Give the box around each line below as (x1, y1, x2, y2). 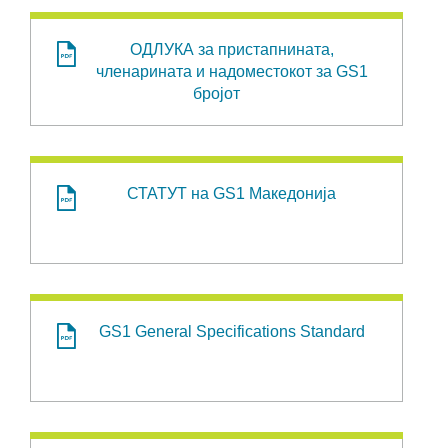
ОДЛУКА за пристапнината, (129, 41, 334, 58)
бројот (193, 85, 240, 102)
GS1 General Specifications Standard (98, 323, 365, 340)
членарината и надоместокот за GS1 (95, 63, 368, 80)
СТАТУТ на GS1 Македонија (127, 185, 336, 202)
